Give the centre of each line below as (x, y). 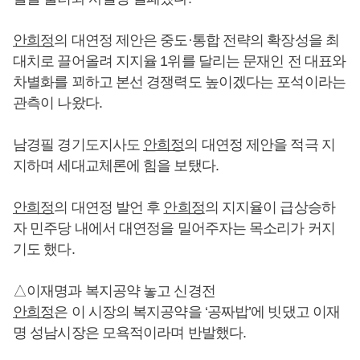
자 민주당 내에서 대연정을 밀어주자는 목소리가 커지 (174, 228)
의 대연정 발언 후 (109, 207)
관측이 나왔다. (57, 103)
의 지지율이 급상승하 (270, 207)
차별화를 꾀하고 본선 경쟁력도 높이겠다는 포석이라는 (179, 82)
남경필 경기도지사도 (78, 145)
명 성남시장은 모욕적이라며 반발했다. (129, 333)
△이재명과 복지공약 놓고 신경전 (114, 291)
